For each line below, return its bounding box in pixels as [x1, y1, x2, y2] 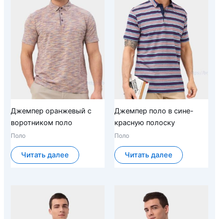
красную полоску [114, 118, 175, 127]
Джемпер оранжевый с [11, 106, 92, 115]
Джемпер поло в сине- [114, 106, 194, 115]
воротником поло [11, 118, 73, 127]
